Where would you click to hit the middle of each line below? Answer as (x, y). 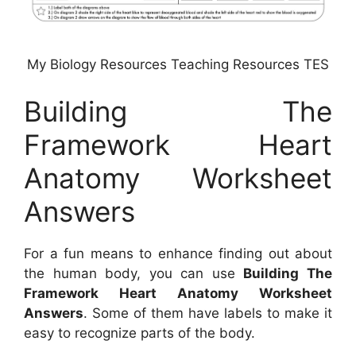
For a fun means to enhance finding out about (178, 254)
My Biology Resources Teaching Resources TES (178, 64)
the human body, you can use (134, 274)
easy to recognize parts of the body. (139, 333)
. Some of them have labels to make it (208, 313)
